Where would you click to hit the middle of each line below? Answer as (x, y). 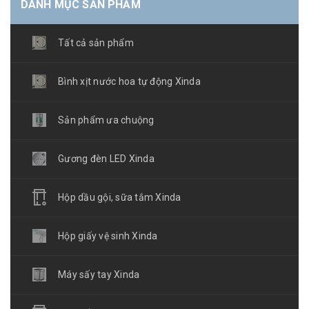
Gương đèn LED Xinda (106, 159)
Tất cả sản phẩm (96, 43)
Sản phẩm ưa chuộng (106, 120)
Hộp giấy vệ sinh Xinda (108, 236)
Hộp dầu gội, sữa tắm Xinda (120, 197)
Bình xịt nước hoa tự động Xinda (129, 81)
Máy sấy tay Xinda (99, 275)
